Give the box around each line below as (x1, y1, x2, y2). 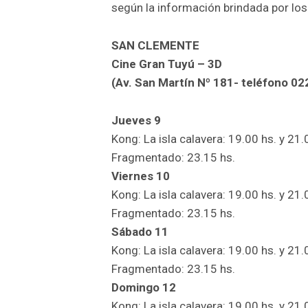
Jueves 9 (111, 113, 161, 127)
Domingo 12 (111, 280, 176, 294)
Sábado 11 (111, 224, 168, 239)
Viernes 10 (111, 168, 170, 183)
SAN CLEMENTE (111, 38, 199, 52)
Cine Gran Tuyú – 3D (111, 56, 222, 71)
